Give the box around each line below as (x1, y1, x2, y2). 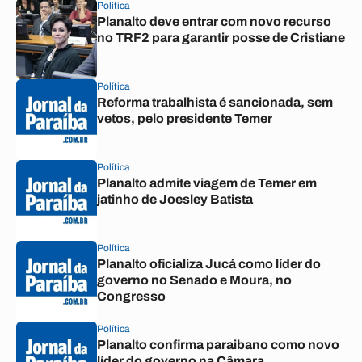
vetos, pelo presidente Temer (97, 112, 272, 125)
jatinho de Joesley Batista (97, 192, 253, 206)
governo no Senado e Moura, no (97, 273, 292, 287)
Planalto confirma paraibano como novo (97, 338, 339, 351)
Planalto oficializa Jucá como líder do (97, 257, 321, 271)
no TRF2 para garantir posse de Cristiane (97, 31, 345, 44)
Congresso (97, 289, 166, 303)
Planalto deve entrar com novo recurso (97, 15, 331, 28)
